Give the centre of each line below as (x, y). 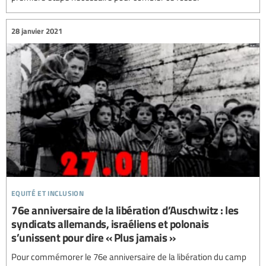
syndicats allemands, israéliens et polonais (110, 224)
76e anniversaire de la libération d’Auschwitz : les (125, 210)
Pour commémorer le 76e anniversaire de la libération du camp (129, 257)
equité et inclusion (48, 192)
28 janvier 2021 (37, 31)
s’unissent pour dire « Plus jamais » (93, 237)
